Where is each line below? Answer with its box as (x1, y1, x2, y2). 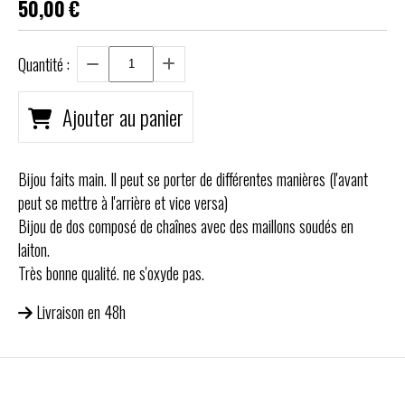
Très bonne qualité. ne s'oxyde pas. (18, 260, 204, 285)
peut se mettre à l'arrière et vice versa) (18, 190, 228, 214)
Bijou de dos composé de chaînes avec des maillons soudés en (18, 213, 353, 238)
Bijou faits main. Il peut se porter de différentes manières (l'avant (18, 166, 368, 191)
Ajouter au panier (62, 100, 184, 133)
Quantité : (18, 52, 70, 76)
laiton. (18, 237, 50, 261)
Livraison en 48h (36, 299, 126, 324)
